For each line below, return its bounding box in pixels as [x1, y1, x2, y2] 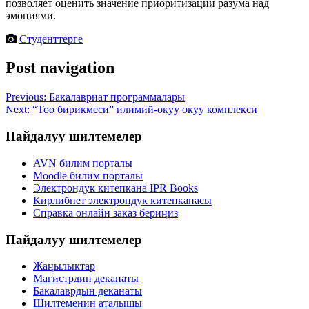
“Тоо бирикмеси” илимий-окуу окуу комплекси [32, 103, 257, 116]
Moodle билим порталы [33, 169, 143, 181]
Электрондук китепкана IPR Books [33, 181, 198, 194]
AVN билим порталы [33, 157, 132, 169]
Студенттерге [19, 32, 83, 45]
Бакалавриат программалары [49, 91, 185, 103]
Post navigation [6, 59, 114, 77]
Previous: [6, 91, 46, 103]
